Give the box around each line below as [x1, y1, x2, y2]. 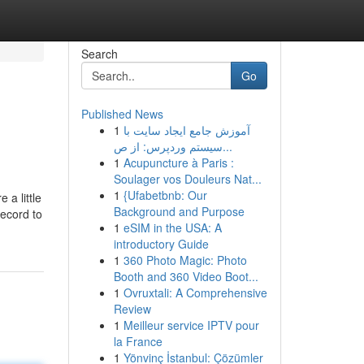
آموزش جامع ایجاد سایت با [123, 122, 250, 138]
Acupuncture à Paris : [123, 154, 234, 171]
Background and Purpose [113, 203, 245, 219]
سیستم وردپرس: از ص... [222, 138, 232, 154]
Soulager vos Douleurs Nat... [113, 171, 262, 187]
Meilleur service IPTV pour [123, 317, 259, 333]
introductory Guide [113, 236, 209, 252]
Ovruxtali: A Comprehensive [123, 284, 267, 301]
